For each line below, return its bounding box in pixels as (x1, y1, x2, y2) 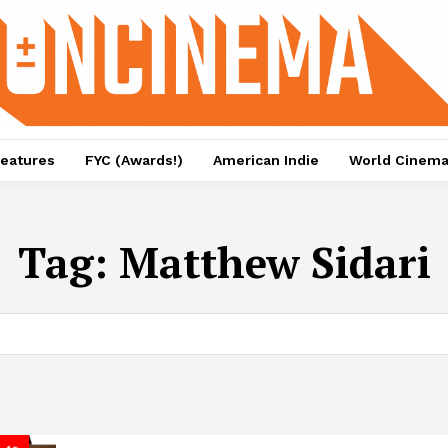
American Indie (212, 152, 319, 169)
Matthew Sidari (118, 234, 431, 291)
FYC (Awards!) (84, 152, 183, 169)
